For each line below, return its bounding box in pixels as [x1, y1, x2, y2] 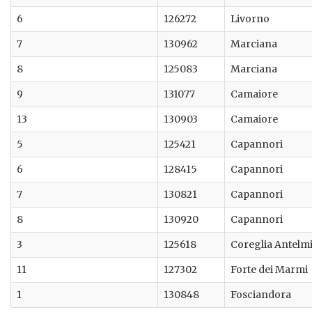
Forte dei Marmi [231, 263, 308, 276]
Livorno [231, 13, 270, 26]
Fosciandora [231, 288, 291, 302]
